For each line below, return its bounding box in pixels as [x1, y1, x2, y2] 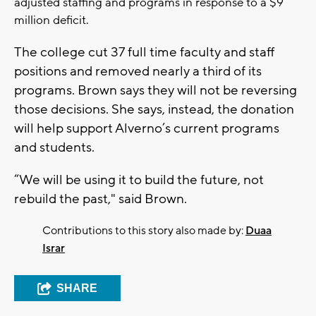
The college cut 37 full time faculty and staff [14, 43, 275, 61]
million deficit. [14, 12, 89, 28]
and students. [14, 138, 95, 156]
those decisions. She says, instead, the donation [14, 100, 294, 118]
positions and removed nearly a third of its [14, 62, 262, 80]
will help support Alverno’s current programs [14, 119, 279, 137]
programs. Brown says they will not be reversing [14, 81, 297, 99]
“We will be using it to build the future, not [14, 171, 264, 188]
